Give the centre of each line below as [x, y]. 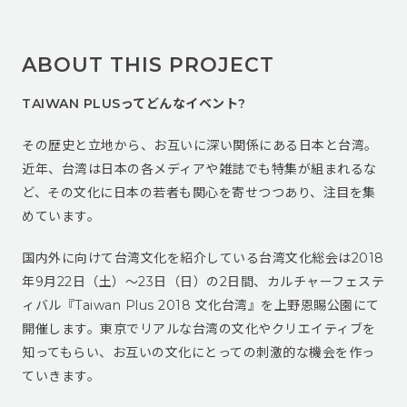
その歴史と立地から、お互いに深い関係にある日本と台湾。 [200, 146]
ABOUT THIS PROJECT [148, 65]
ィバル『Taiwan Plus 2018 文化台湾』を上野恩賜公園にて [201, 306]
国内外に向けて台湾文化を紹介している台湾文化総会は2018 [203, 258]
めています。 [61, 217]
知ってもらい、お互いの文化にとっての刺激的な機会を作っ [199, 353]
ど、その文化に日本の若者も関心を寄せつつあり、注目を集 [199, 193]
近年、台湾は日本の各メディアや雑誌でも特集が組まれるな [199, 169]
